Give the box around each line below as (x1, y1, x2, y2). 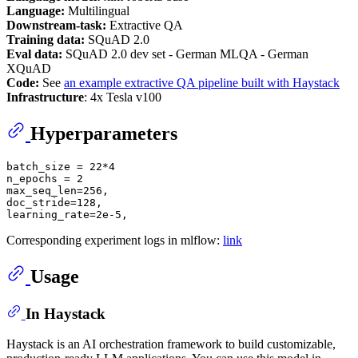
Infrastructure (6, 90, 84, 105)
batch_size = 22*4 (6, 161, 115, 173)
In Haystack (25, 304, 105, 322)
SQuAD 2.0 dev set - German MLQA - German (62, 47, 308, 62)
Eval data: (6, 47, 62, 62)
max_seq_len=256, (6, 185, 109, 197)
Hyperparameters (30, 123, 177, 145)
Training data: (6, 33, 85, 47)
